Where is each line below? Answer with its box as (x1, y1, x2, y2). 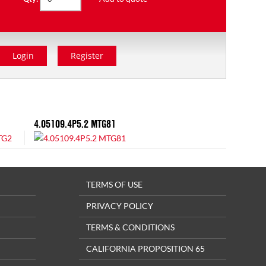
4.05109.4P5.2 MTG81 (34, 116, 116, 131)
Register (70, 50, 103, 62)
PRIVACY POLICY (85, 200, 153, 211)
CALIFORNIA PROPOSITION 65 (85, 243, 205, 254)
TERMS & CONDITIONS (85, 221, 175, 232)
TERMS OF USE (85, 179, 142, 189)
